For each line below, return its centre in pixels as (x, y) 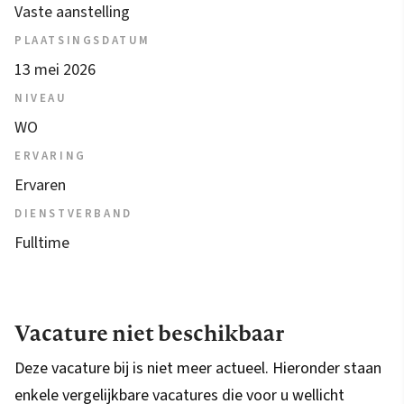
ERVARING (50, 156)
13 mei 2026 (55, 70)
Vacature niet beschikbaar (149, 333)
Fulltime (42, 243)
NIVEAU (41, 99)
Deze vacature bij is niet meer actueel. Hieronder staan (198, 369)
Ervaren (40, 186)
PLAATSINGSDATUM (83, 41)
